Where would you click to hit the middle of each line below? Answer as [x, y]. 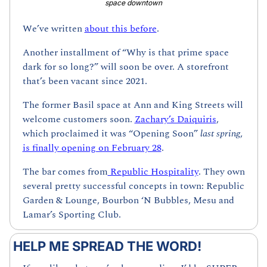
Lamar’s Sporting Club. [72, 215]
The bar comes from [65, 172]
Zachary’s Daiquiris [175, 119]
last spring [220, 134]
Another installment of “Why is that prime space [125, 53]
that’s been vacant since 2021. [86, 81]
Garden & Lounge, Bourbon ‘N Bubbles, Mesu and [128, 201]
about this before [120, 29]
